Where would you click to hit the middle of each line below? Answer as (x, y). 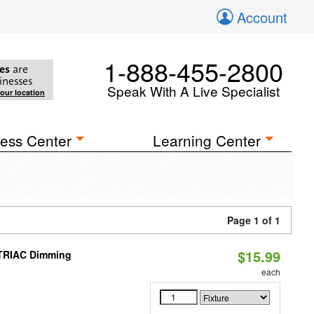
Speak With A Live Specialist (193, 91)
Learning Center (207, 140)
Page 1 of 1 (254, 220)
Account (262, 17)
